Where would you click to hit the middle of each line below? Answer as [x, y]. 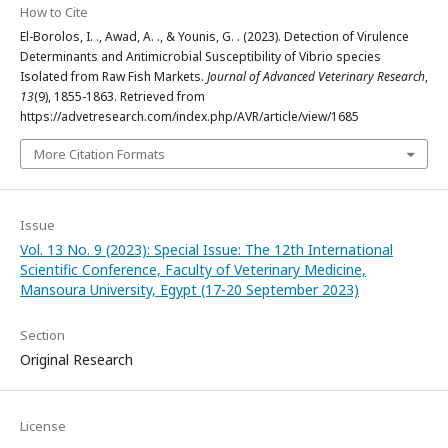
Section [42, 334]
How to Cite [54, 11]
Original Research [76, 359]
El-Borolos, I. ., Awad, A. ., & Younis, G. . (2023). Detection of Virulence [214, 36]
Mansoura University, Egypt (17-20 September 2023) [189, 289]
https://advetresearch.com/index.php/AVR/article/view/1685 [189, 116]
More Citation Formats [99, 153]
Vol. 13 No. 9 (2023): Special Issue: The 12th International [206, 249]
